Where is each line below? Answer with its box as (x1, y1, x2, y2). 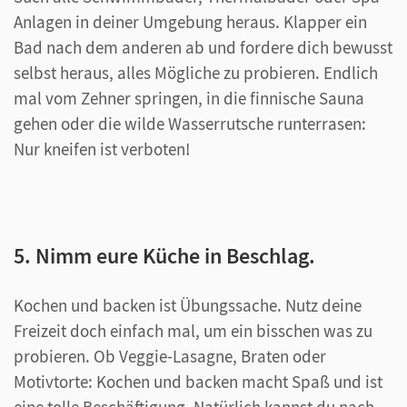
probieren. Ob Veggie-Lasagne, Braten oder (14, 344, 326, 367)
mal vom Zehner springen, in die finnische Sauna (14, 86, 364, 109)
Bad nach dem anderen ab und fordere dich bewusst (14, 35, 392, 58)
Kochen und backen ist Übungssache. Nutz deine (14, 293, 362, 316)
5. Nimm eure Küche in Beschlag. (14, 241, 315, 270)
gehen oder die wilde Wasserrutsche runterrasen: (14, 112, 366, 134)
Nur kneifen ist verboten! (14, 137, 190, 160)
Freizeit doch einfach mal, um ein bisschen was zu (14, 319, 372, 342)
